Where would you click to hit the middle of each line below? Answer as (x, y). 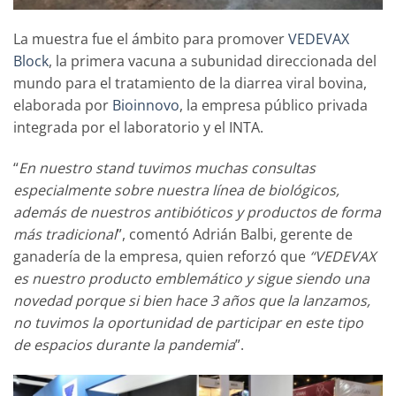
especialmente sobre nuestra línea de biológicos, (176, 190)
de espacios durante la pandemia (124, 344)
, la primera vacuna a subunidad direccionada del (213, 61)
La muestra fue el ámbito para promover (151, 39)
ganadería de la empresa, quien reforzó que (161, 256)
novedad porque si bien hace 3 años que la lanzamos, (192, 300)
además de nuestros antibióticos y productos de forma (197, 212)
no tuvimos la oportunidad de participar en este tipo (188, 322)
